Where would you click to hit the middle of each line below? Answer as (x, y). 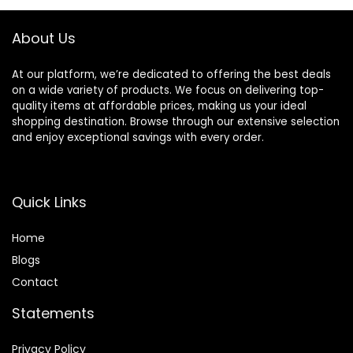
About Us (44, 39)
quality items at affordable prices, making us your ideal (159, 106)
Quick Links (49, 203)
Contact (35, 282)
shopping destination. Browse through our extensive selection (176, 122)
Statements (53, 314)
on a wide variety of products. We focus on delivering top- (168, 91)
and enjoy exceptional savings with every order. (138, 138)
